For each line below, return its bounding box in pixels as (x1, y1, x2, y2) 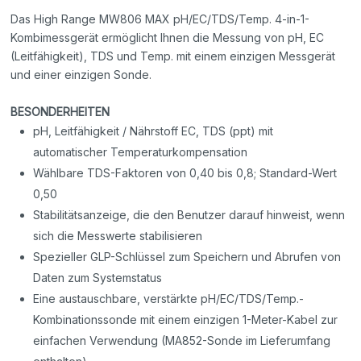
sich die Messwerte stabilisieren (33, 228, 203, 243)
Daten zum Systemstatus (33, 270, 163, 284)
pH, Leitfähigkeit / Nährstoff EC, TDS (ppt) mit (33, 123, 274, 138)
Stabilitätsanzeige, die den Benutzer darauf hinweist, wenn (33, 207, 346, 222)
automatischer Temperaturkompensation (33, 144, 248, 159)
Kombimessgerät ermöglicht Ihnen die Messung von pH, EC (10, 30, 325, 44)
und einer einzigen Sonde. (10, 67, 152, 81)
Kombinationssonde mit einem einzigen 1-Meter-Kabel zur (33, 312, 338, 326)
